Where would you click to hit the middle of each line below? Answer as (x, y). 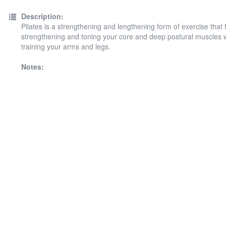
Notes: (33, 67)
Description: (42, 16)
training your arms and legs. (66, 46)
